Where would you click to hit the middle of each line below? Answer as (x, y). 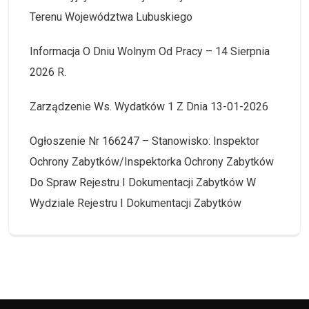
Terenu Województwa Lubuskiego (111, 17)
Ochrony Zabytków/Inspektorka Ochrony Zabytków (152, 162)
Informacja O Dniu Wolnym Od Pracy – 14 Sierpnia (150, 52)
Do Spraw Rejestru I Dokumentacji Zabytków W (143, 183)
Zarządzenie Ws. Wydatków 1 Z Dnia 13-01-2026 (149, 107)
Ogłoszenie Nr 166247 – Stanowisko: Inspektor (144, 141)
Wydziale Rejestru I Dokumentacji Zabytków (136, 203)
